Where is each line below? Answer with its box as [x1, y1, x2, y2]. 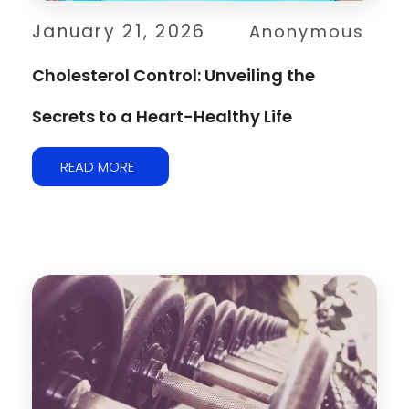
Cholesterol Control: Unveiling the [32, 63, 315, 87]
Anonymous [248, 19, 365, 43]
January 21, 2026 [32, 18, 206, 44]
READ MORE [60, 156, 134, 176]
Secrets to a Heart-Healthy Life [32, 104, 292, 128]
